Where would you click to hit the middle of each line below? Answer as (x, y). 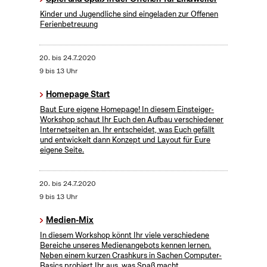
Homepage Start (78, 94)
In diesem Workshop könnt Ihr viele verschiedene (125, 235)
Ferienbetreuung (69, 24)
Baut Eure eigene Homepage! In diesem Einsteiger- (127, 110)
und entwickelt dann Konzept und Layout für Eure (125, 140)
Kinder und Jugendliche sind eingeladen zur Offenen (129, 14)
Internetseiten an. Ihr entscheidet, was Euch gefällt (128, 130)
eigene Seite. (62, 150)
